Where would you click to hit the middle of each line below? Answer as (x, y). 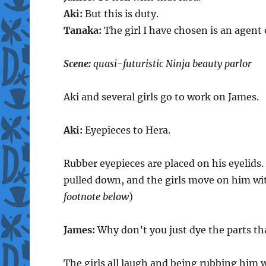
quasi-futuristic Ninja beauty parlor (171, 63)
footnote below (96, 196)
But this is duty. (120, 13)
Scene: (77, 63)
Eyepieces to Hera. (126, 130)
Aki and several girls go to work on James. (161, 96)
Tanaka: (82, 30)
